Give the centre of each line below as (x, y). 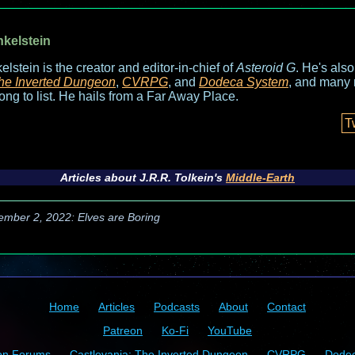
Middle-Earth (260, 177)
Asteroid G (266, 68)
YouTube (230, 330)
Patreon (123, 330)
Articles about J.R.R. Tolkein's (143, 177)
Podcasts (177, 307)
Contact (286, 307)
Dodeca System (244, 82)
